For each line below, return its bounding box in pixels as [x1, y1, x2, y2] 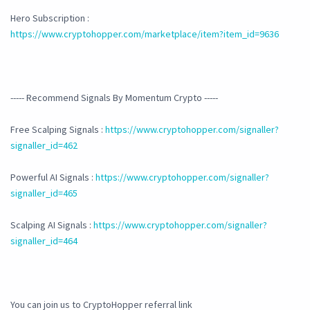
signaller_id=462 [10, 139, 77, 152]
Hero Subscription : [10, 12, 89, 25]
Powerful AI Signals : [10, 171, 95, 184]
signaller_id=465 [10, 187, 77, 200]
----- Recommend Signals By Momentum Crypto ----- [10, 91, 218, 104]
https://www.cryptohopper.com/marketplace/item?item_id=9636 [10, 28, 279, 41]
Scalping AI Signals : [10, 219, 93, 232]
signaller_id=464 [10, 235, 77, 248]
